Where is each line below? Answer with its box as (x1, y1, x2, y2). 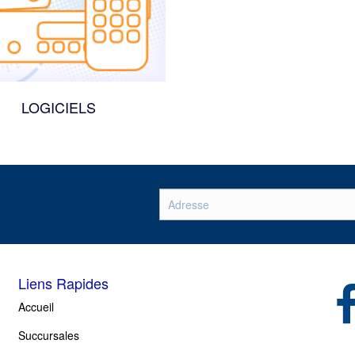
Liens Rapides (17, 273, 109, 294)
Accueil (17, 299, 54, 315)
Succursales (17, 327, 79, 344)
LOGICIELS (21, 97, 96, 118)
